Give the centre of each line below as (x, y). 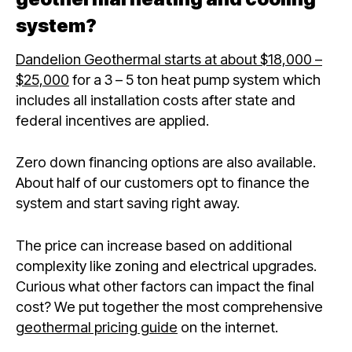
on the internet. (228, 326)
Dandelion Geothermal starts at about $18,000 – (169, 59)
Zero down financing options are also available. (166, 162)
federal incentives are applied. (114, 121)
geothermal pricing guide (97, 326)
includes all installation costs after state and (156, 100)
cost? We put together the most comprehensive (169, 306)
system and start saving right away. (128, 203)
